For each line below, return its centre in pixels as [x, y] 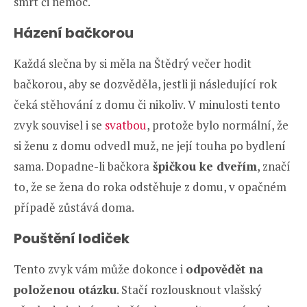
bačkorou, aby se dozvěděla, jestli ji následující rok [145, 84]
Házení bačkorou [74, 33]
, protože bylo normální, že [218, 125]
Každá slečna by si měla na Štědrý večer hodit [133, 64]
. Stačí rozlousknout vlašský [189, 290]
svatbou [126, 125]
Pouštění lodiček [72, 239]
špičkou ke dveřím [203, 167]
